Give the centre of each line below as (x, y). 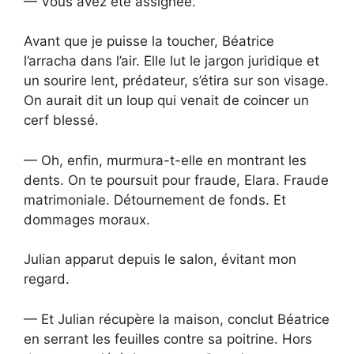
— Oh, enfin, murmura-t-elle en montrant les (165, 160)
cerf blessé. (61, 121)
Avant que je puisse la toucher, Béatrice (149, 41)
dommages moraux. (87, 219)
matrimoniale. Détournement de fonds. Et (155, 200)
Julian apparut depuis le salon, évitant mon (160, 260)
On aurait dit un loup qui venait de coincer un (166, 101)
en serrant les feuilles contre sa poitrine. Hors (168, 339)
